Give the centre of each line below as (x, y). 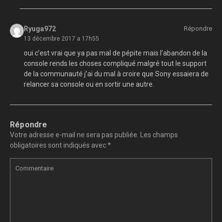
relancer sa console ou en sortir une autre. (89, 84)
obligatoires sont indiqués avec (59, 145)
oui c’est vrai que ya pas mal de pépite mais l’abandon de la (115, 53)
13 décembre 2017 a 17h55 (61, 39)
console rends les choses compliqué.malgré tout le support (115, 64)
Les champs (159, 135)
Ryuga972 (40, 29)
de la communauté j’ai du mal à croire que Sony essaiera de (116, 74)
